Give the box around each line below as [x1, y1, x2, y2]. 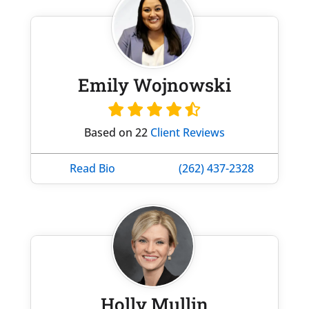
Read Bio [70, 160, 116, 176]
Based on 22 [83, 124, 150, 140]
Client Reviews [150, 124, 225, 140]
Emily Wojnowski [77, 72, 231, 97]
